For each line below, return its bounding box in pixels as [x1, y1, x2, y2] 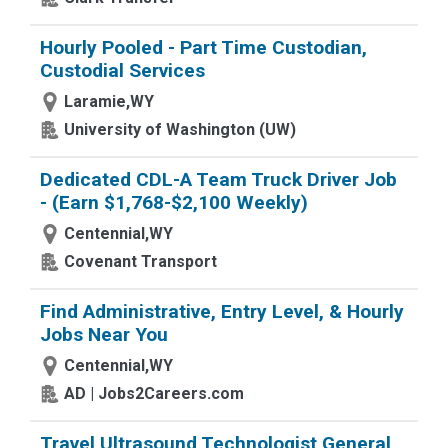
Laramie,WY [64, 92, 154, 111]
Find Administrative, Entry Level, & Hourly [40, 300, 404, 323]
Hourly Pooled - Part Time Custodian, [40, 36, 367, 59]
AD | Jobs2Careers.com [64, 384, 244, 403]
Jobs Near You [40, 323, 168, 346]
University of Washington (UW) [64, 120, 296, 139]
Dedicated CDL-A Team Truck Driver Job [40, 168, 397, 191]
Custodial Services [40, 59, 205, 82]
